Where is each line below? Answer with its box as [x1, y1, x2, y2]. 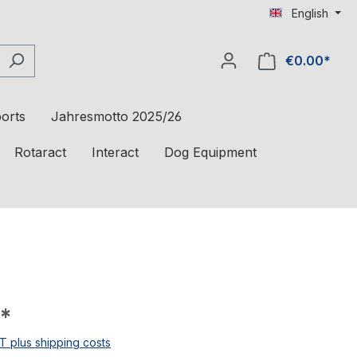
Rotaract [14, 144, 66, 160]
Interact [92, 144, 139, 160]
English [292, 6, 329, 20]
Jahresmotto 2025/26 [51, 108, 182, 124]
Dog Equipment [164, 144, 257, 160]
